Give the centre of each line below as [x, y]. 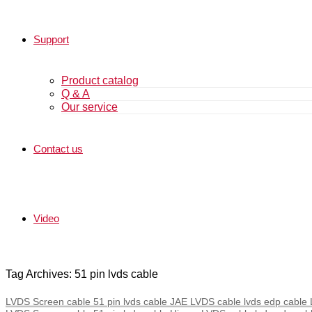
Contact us [58, 149]
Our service [89, 107]
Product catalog [100, 80]
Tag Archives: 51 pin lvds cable [82, 274]
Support [51, 39]
